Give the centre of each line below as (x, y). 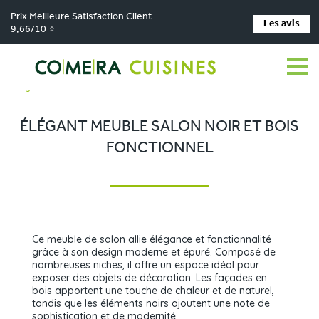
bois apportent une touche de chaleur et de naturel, (153, 291)
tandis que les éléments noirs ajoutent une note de (151, 303)
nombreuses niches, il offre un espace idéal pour (146, 265)
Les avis (282, 23)
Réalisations (158, 74)
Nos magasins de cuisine (137, 60)
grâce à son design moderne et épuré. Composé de (154, 252)
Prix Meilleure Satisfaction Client (81, 17)
